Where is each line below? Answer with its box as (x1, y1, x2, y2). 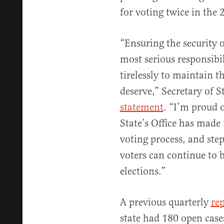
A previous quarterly (119, 196, 211, 209)
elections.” (119, 165, 165, 178)
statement (119, 101, 163, 114)
